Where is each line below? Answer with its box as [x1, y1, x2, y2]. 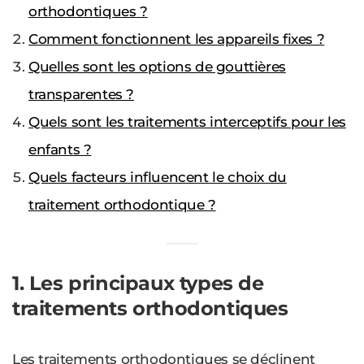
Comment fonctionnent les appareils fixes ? [28, 30, 325, 47]
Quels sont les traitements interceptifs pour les [28, 113, 346, 130]
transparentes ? [28, 85, 134, 102]
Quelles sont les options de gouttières [28, 58, 286, 75]
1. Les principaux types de [12, 271, 264, 295]
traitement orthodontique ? [28, 196, 216, 213]
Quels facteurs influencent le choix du [28, 168, 287, 185]
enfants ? [28, 141, 92, 158]
